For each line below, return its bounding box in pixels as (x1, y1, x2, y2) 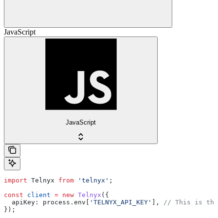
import (4, 177, 27, 184)
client (23, 191, 51, 199)
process (39, 199, 70, 206)
